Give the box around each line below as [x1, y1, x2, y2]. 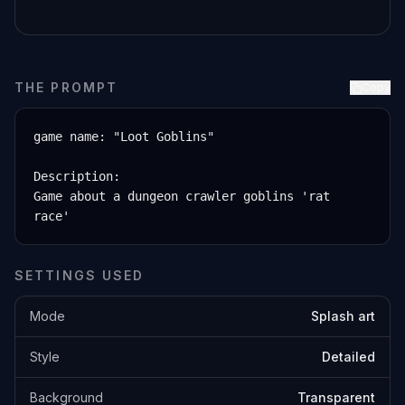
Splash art [311, 308, 375, 324]
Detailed [322, 349, 375, 364]
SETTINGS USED [14, 268, 145, 283]
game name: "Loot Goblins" [33, 129, 214, 144]
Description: [33, 169, 120, 184]
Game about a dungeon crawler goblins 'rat [33, 189, 330, 203]
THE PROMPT [14, 80, 118, 95]
